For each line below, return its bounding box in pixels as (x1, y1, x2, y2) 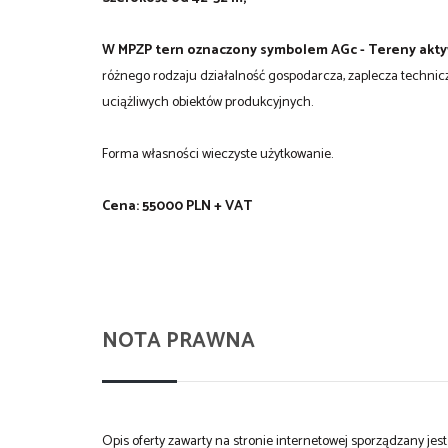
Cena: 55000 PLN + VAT (102, 194, 252, 218)
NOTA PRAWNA (102, 323, 255, 358)
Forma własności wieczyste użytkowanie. (102, 142, 333, 166)
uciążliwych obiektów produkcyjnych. (102, 90, 313, 114)
